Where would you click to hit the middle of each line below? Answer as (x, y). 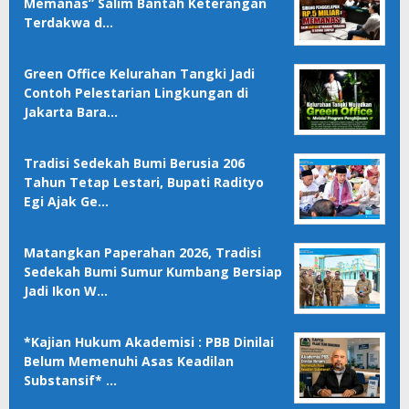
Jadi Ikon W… (66, 291)
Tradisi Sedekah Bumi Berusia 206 (134, 163)
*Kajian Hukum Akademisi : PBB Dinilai (149, 342)
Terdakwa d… (68, 23)
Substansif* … (70, 381)
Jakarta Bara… (71, 112)
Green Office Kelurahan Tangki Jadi (139, 74)
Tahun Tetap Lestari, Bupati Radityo (144, 183)
